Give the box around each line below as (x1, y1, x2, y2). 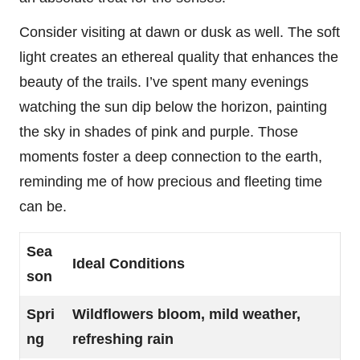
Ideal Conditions (72, 255, 185, 272)
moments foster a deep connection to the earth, (19, 148, 322, 165)
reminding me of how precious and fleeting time (19, 173, 322, 190)
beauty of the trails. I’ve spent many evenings (19, 73, 309, 90)
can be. (19, 198, 67, 215)
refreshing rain (72, 330, 174, 347)
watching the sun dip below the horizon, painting (19, 98, 327, 115)
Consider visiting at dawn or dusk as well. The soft (19, 23, 340, 40)
